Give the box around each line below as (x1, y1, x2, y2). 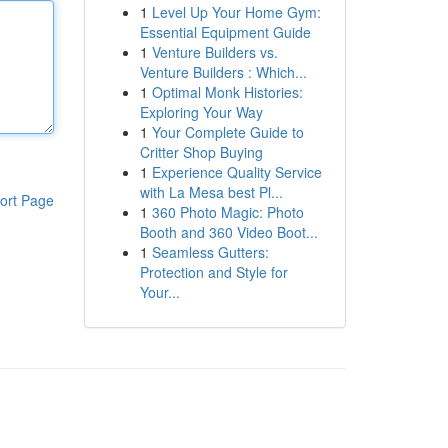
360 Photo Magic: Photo (151, 202, 304, 222)
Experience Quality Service (151, 162, 322, 182)
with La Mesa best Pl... (139, 182, 283, 202)
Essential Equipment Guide (139, 22, 311, 42)
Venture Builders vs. (151, 42, 278, 62)
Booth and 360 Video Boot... (139, 222, 318, 242)
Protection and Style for (139, 262, 288, 282)
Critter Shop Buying (139, 142, 263, 162)
